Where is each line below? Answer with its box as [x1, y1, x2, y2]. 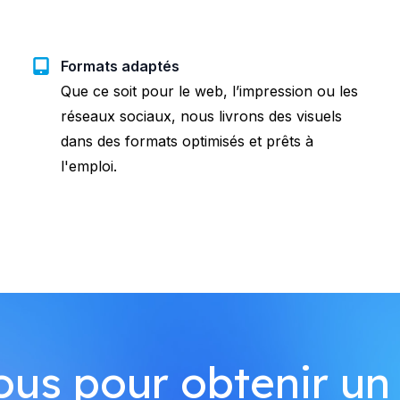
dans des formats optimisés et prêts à [61, 131, 313, 150]
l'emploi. [61, 156, 117, 175]
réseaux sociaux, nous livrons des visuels [61, 106, 342, 125]
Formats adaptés [61, 56, 179, 75]
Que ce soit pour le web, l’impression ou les [61, 81, 358, 100]
